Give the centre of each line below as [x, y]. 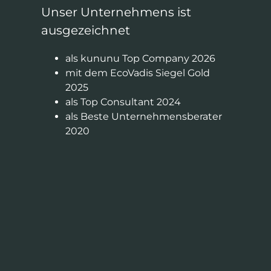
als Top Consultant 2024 [123, 102]
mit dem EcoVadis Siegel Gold [137, 73]
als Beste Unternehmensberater [143, 117]
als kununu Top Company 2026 [140, 59]
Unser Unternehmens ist [116, 12]
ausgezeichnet [85, 31]
